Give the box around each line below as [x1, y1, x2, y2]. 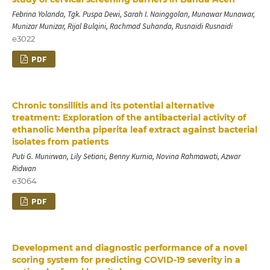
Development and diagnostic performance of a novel [11, 242, 247, 253]
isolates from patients [11, 136, 108, 147]
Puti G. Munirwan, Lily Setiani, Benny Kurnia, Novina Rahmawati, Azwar [11, 151, 240, 162]
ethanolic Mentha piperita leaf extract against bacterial [11, 124, 257, 135]
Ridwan [11, 163, 36, 174]
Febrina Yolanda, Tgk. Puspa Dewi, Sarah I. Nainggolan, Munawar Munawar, [11, 8, 255, 19]
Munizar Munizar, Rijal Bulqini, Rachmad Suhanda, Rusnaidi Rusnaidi [11, 20, 233, 31]
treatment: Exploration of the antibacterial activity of [11, 111, 246, 123]
